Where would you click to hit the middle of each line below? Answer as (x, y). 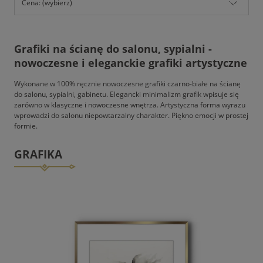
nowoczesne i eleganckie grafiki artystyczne (131, 63)
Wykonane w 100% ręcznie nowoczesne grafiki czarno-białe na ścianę (127, 83)
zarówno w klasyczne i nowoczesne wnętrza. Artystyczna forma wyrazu (130, 104)
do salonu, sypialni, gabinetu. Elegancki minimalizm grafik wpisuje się (127, 94)
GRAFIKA (38, 154)
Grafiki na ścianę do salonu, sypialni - (113, 48)
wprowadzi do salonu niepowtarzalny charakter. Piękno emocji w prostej (131, 115)
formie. (26, 126)
